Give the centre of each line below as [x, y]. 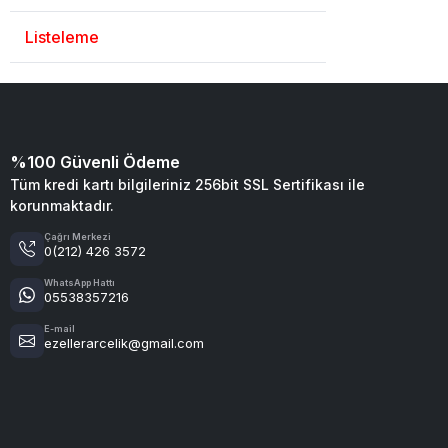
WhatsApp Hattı [79, 282]
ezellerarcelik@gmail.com [124, 342]
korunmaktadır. [62, 205]
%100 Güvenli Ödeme [95, 161]
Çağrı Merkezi [77, 236]
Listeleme [62, 36]
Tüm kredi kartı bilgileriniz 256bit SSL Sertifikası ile [187, 184]
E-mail [59, 328]
